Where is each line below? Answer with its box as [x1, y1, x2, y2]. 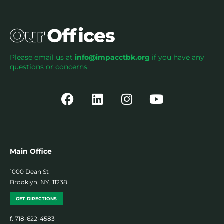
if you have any [150, 52, 204, 62]
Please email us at [10, 52, 75, 62]
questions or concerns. [10, 62, 89, 71]
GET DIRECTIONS [16, 195, 57, 201]
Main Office [10, 146, 52, 156]
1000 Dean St [10, 167, 49, 175]
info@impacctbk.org [75, 52, 150, 62]
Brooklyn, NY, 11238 [10, 178, 67, 186]
